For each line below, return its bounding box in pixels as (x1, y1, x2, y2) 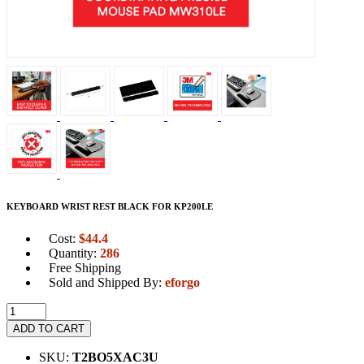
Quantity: (49, 245, 100, 260)
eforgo (165, 275, 200, 289)
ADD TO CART (13, 322, 84, 335)
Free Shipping (49, 260, 121, 275)
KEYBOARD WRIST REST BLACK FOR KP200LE (6, 201, 213, 211)
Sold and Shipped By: (49, 275, 165, 289)
